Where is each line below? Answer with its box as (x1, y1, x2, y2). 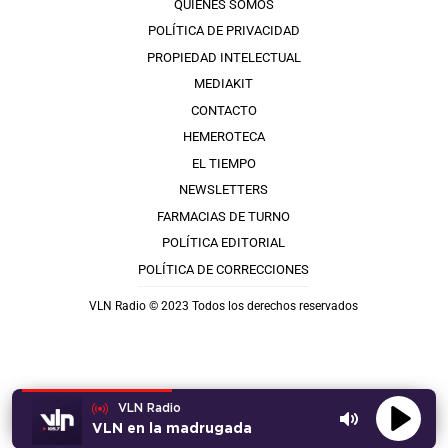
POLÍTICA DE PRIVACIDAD (147, 23, 300, 39)
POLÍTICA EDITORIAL (162, 235, 286, 251)
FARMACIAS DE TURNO (157, 208, 291, 224)
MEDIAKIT (194, 76, 254, 92)
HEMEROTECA (182, 129, 265, 145)
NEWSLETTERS (179, 182, 269, 198)
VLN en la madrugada (92, 422, 252, 435)
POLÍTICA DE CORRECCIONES (138, 261, 310, 277)
